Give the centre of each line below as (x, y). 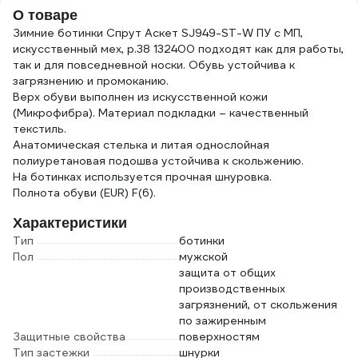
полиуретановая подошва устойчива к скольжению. (158, 161)
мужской (203, 257)
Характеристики (70, 223)
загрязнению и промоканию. (91, 81)
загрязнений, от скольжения (258, 304)
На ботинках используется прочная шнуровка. (142, 177)
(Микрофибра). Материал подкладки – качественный (161, 113)
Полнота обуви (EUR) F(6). (84, 193)
